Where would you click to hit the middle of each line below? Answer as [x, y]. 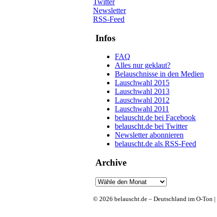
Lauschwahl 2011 [142, 109]
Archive [111, 162]
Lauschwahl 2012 [142, 100]
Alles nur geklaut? [143, 65]
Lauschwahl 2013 [142, 92]
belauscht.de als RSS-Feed [155, 144]
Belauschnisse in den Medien [159, 74]
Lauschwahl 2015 [142, 83]
